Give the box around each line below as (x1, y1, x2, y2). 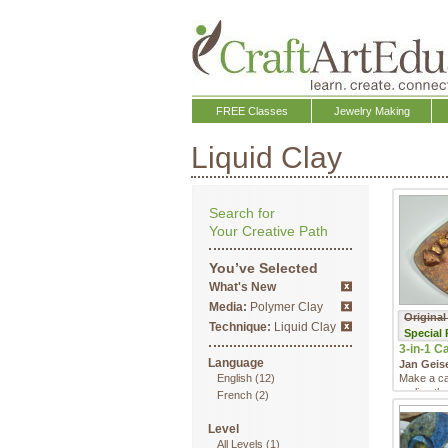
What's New (209, 280, 276, 294)
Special (404, 327, 445, 339)
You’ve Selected (209, 260, 318, 276)
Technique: (209, 320, 271, 334)
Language (208, 356, 264, 370)
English (217, 372, 252, 384)
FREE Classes (215, 105, 288, 117)
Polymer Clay (247, 300, 323, 314)
